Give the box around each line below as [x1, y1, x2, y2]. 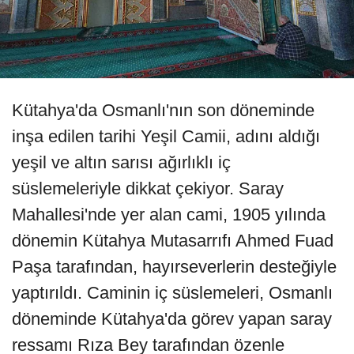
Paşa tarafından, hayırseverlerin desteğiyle [12, 256, 337, 277]
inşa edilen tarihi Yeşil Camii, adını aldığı [12, 126, 320, 146]
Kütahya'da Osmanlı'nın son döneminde [12, 100, 314, 120]
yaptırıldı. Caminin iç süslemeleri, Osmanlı [12, 282, 333, 303]
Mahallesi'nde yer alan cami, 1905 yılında [12, 204, 326, 224]
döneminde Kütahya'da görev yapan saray [12, 308, 332, 329]
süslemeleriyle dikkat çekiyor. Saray [12, 178, 284, 198]
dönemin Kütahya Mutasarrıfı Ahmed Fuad [12, 230, 333, 250]
